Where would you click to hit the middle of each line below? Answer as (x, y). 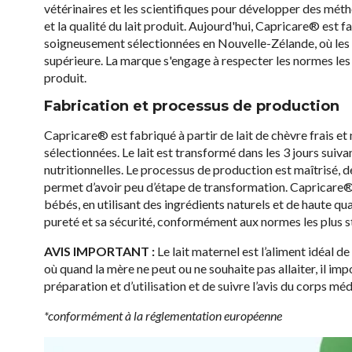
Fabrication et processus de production (192, 106)
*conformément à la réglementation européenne (163, 315)
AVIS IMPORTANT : (101, 251)
